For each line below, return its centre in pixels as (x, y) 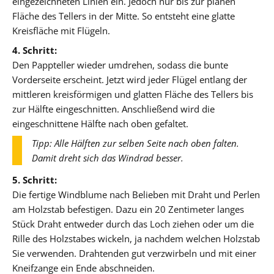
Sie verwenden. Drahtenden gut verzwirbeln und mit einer (134, 253)
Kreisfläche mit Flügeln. (61, 30)
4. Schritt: (35, 50)
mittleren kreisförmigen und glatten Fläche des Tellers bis (133, 94)
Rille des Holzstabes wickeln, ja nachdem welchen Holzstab (136, 238)
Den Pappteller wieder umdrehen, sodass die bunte (120, 65)
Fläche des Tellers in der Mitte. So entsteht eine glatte (124, 16)
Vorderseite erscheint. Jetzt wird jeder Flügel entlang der (130, 79)
